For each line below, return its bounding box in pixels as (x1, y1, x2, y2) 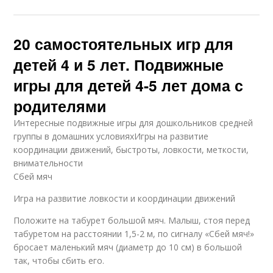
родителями (13, 95, 107, 118)
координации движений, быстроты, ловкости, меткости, (13, 144, 249, 156)
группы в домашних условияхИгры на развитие (13, 130, 209, 143)
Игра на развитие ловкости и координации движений (13, 193, 236, 205)
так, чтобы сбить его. (13, 255, 105, 267)
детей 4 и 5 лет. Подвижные (13, 54, 224, 76)
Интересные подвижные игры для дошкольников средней (13, 117, 253, 129)
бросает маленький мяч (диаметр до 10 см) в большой (13, 241, 243, 253)
